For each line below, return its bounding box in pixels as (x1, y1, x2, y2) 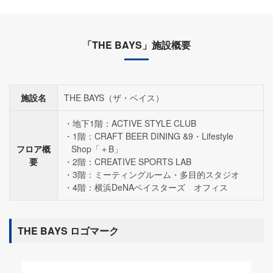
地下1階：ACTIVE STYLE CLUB (73, 116, 196, 129)
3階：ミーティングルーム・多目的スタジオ (73, 168, 239, 180)
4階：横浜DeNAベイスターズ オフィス (73, 180, 228, 193)
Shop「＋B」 (71, 142, 122, 155)
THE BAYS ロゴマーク (18, 223, 119, 238)
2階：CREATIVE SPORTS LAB (73, 155, 191, 168)
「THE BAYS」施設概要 (82, 37, 191, 52)
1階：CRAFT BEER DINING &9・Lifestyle (73, 129, 233, 142)
